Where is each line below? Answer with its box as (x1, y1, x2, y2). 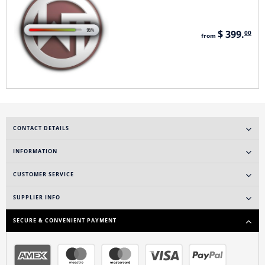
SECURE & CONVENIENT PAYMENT (13, 216, 117, 224)
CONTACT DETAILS (13, 124, 69, 132)
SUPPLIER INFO (13, 193, 60, 201)
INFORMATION (13, 147, 57, 155)
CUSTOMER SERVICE (13, 170, 74, 178)
